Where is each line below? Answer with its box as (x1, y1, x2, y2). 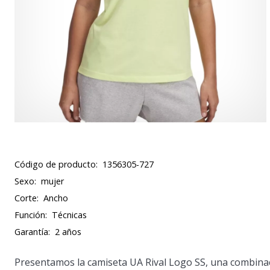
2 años (55, 226, 81, 237)
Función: (14, 209, 47, 221)
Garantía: (14, 226, 50, 237)
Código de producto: (14, 159, 98, 170)
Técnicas (52, 209, 87, 221)
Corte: (14, 192, 39, 204)
